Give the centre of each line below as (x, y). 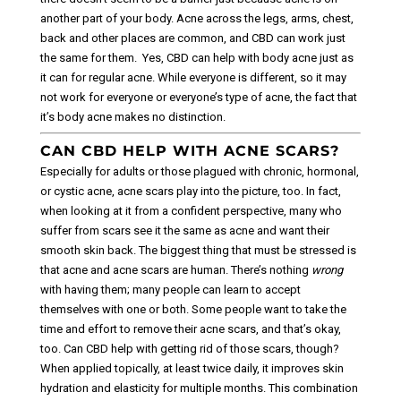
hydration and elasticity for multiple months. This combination (199, 388)
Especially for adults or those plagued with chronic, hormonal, (199, 171)
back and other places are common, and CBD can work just (192, 38)
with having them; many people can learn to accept (170, 289)
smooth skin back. (88, 250)
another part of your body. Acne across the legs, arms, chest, (196, 18)
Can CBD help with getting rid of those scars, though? (201, 348)
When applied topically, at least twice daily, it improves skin (192, 368)
